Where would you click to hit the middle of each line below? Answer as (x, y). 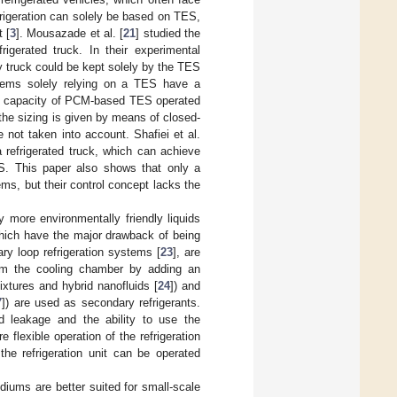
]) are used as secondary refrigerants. (101, 302)
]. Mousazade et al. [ (70, 33)
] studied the (168, 33)
